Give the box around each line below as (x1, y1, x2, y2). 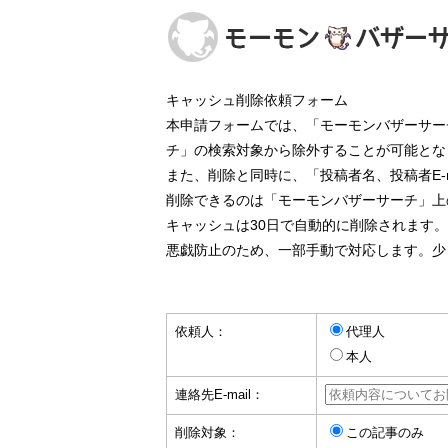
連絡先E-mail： (175, 388, 264, 402)
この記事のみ (346, 426, 424, 440)
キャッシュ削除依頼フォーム (166, 92, 348, 108)
